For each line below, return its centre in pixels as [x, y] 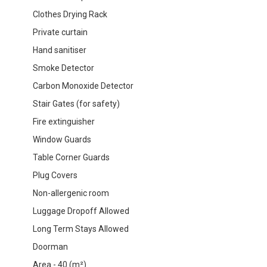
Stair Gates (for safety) [76, 103]
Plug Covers [55, 175]
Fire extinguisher [64, 121]
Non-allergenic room [71, 193]
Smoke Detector [63, 68]
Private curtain [60, 32]
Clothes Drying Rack [70, 14]
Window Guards [62, 139]
